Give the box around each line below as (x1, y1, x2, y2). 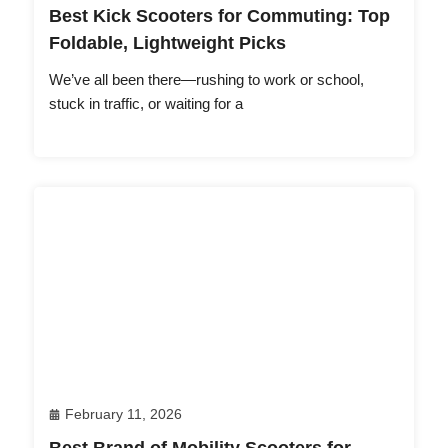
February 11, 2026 (65, 405, 182, 422)
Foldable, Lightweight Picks (49, 32, 286, 53)
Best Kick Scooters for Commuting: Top (49, 5, 390, 26)
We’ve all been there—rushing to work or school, (49, 70, 364, 88)
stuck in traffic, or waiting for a (49, 94, 243, 112)
